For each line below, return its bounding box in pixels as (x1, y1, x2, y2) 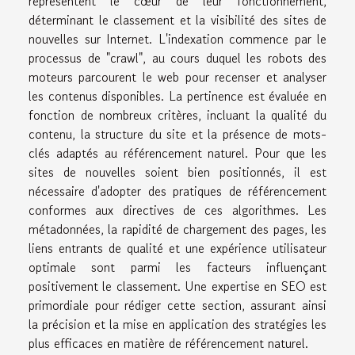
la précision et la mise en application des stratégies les (29, 315, 326, 334)
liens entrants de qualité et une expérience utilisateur (29, 239, 326, 258)
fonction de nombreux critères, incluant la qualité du (29, 105, 326, 125)
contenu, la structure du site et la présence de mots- (29, 124, 326, 144)
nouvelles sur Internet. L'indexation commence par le (29, 29, 326, 49)
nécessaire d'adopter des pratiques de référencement (29, 181, 326, 201)
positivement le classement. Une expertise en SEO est (29, 277, 326, 296)
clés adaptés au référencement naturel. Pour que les (29, 143, 326, 163)
